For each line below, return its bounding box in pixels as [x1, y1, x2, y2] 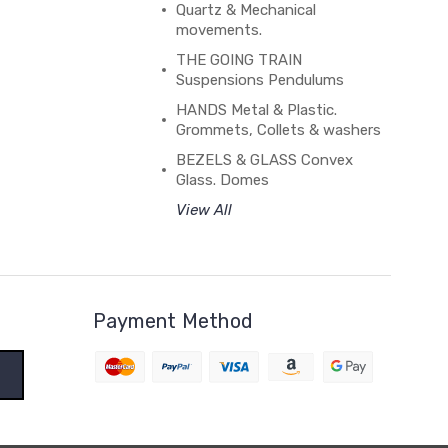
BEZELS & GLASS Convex [175, 151, 353, 170]
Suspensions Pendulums [175, 71, 344, 90]
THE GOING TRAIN [175, 51, 302, 70]
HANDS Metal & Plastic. [175, 101, 337, 120]
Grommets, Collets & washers [175, 121, 381, 140]
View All [175, 201, 232, 220]
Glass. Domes [175, 171, 269, 190]
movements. [175, 21, 262, 40]
